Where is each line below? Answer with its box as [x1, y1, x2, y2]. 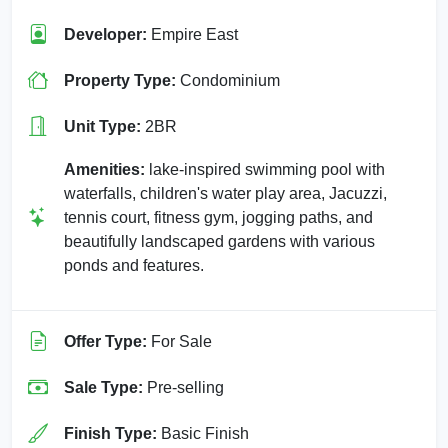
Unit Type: [64, 117, 141, 135]
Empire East [147, 25, 238, 43]
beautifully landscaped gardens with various [64, 232, 375, 250]
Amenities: [64, 160, 145, 178]
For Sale [147, 332, 212, 350]
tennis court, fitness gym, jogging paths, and [64, 208, 373, 226]
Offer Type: [64, 332, 147, 350]
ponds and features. [64, 256, 204, 274]
